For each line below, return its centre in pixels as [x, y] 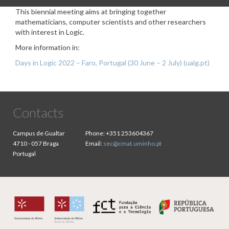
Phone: [95, 133]
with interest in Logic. [50, 32]
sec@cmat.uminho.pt [132, 144]
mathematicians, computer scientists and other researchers [111, 22]
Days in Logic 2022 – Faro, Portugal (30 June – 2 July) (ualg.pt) [112, 63]
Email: [94, 144]
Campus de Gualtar [39, 133]
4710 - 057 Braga [36, 144]
